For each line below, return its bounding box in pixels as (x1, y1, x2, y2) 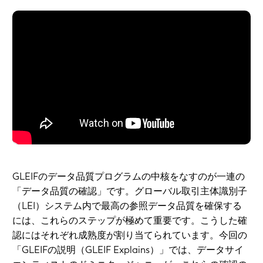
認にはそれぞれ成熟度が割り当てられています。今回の (12, 229, 247, 242)
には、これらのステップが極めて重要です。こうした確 (12, 214, 247, 227)
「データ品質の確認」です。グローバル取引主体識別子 (12, 185, 247, 198)
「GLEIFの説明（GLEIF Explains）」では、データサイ (12, 244, 244, 257)
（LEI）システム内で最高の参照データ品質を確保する (12, 200, 242, 213)
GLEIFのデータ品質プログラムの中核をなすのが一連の (12, 170, 245, 183)
